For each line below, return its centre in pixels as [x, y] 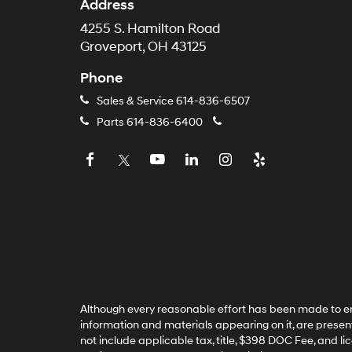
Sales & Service [135, 101]
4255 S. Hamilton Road [150, 29]
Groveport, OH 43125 [143, 47]
